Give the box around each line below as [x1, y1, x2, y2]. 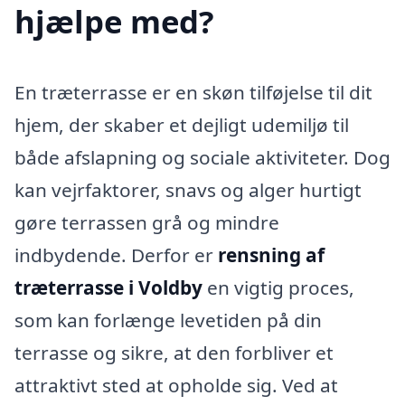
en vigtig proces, [202, 274, 354, 300]
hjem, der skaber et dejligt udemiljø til [14, 111, 349, 137]
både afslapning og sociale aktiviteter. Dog [14, 144, 391, 170]
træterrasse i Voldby [14, 274, 202, 300]
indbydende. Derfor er [14, 241, 218, 268]
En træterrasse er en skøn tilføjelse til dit [14, 79, 372, 105]
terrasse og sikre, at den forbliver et [14, 339, 334, 365]
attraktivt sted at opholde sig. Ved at [14, 372, 338, 398]
